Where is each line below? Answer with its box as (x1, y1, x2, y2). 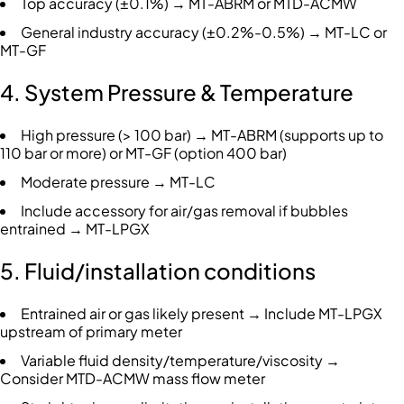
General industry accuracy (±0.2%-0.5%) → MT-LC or (21, 23, 387, 42)
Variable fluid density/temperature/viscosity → (21, 351, 340, 371)
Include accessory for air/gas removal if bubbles (21, 201, 348, 221)
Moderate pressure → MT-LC (21, 172, 216, 192)
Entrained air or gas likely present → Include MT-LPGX (21, 304, 382, 324)
